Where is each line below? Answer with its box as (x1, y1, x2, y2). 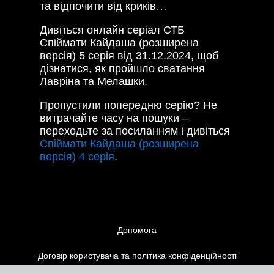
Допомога (117, 225, 157, 235)
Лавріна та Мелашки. (40, 75, 147, 88)
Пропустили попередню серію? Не (40, 99, 217, 112)
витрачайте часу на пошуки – (40, 112, 188, 125)
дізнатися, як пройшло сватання (40, 62, 205, 75)
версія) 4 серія (40, 150, 114, 163)
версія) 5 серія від (40, 50, 136, 62)
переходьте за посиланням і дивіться (40, 125, 230, 138)
